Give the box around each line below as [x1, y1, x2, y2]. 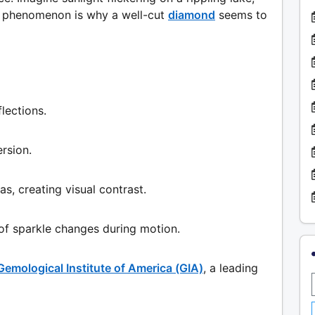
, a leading [203, 261, 258, 276]
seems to [219, 8, 267, 22]
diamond [168, 8, 215, 22]
